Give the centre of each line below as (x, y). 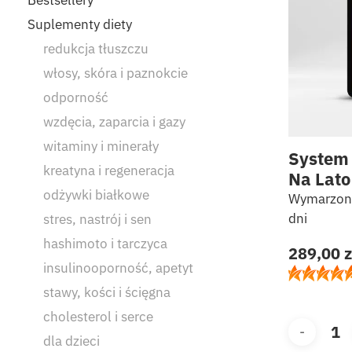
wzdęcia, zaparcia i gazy (114, 121)
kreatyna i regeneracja (109, 170)
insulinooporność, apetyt (118, 268)
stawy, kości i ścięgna (107, 292)
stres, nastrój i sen (97, 219)
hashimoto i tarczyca (105, 243)
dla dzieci (71, 341)
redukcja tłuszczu (96, 48)
